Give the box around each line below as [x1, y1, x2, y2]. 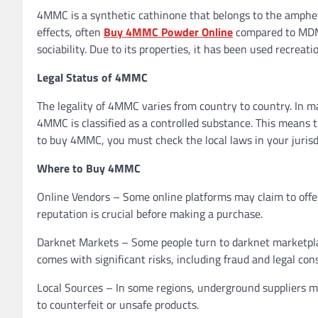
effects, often [37, 23, 104, 40]
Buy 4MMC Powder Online [104, 23, 233, 40]
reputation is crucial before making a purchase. [37, 205, 263, 222]
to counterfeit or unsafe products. [37, 296, 199, 313]
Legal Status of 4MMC [37, 69, 148, 86]
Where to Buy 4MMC [37, 160, 141, 177]
